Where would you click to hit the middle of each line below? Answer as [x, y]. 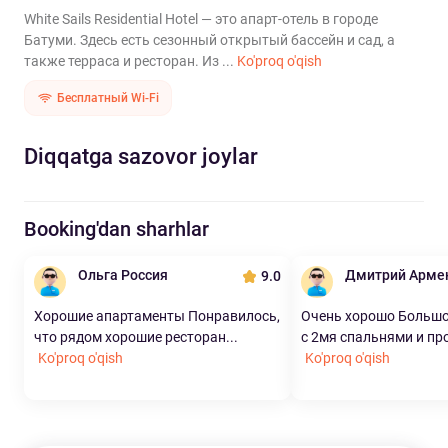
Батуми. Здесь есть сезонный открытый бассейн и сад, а [209, 40]
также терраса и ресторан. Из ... [130, 61]
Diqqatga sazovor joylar [141, 156]
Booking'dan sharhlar [116, 229]
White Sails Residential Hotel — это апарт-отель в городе [201, 19]
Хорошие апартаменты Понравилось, [157, 316]
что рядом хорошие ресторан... [136, 337]
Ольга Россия [123, 275]
